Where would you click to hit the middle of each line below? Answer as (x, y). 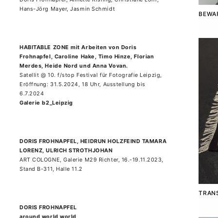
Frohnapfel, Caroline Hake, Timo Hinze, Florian (87, 56)
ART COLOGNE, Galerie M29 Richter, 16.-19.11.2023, (91, 160)
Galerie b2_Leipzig (46, 103)
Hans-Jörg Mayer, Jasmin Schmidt (67, 9)
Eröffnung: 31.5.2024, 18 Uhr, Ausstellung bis (82, 84)
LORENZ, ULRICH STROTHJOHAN (66, 150)
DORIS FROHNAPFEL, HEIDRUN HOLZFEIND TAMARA (93, 141)
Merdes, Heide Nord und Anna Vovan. (74, 66)
